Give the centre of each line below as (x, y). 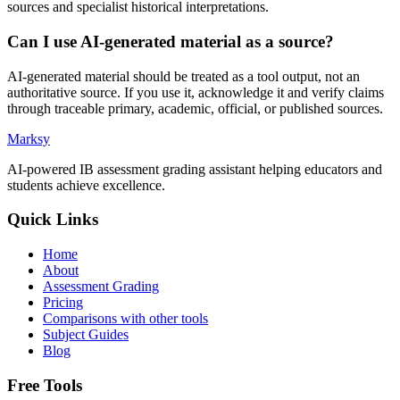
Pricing (63, 303)
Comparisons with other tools (125, 319)
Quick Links (53, 220)
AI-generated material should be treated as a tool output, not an (183, 76)
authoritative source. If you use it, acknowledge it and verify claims (196, 92)
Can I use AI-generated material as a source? (171, 41)
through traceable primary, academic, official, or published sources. (195, 108)
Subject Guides (86, 335)
